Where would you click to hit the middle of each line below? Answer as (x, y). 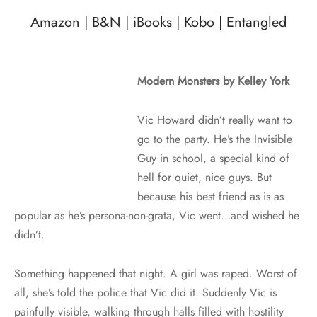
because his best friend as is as (211, 196)
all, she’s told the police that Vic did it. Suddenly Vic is (145, 292)
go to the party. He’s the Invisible (215, 139)
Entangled (257, 23)
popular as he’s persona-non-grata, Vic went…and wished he (157, 215)
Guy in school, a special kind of (213, 158)
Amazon (55, 23)
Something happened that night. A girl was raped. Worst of (156, 273)
